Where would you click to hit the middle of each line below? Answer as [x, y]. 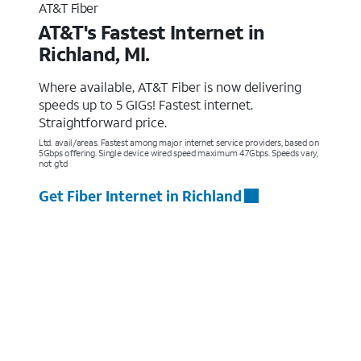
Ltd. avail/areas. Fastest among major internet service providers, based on [179, 142]
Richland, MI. [94, 54]
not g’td [53, 163]
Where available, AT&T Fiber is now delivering [170, 86]
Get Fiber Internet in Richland [140, 195]
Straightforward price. [103, 122]
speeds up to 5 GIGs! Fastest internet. [146, 104]
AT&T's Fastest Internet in [151, 32]
